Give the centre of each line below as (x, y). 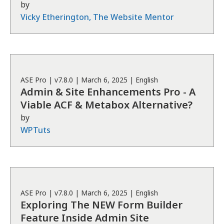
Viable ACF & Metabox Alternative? (106, 105)
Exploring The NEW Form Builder (101, 205)
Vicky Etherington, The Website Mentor (97, 17)
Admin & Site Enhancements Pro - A (108, 92)
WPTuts (35, 130)
